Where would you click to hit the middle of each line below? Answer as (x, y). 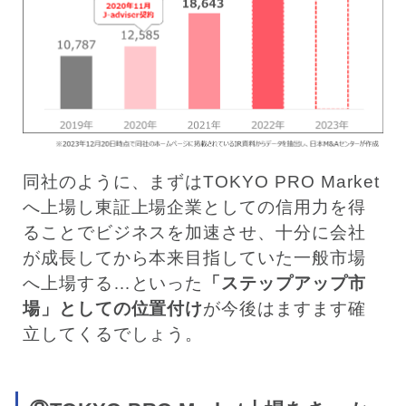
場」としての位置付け (113, 308)
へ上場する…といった (113, 283)
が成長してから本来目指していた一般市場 (194, 257)
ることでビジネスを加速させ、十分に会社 (194, 232)
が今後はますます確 (285, 308)
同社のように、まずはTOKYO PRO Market (201, 181)
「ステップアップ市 (285, 283)
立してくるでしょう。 (113, 333)
